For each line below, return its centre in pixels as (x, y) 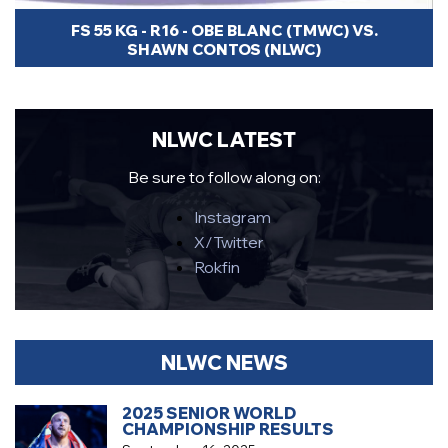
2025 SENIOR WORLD (209, 413)
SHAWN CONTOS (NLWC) (224, 49)
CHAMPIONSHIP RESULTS (227, 429)
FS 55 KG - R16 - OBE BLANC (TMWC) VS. (224, 30)
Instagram (232, 217)
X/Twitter (228, 242)
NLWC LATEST (224, 140)
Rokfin (216, 267)
